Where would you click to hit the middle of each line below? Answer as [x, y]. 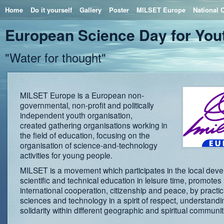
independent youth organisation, [76, 115]
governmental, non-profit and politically [87, 105]
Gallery [90, 10]
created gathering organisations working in [94, 125]
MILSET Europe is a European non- [82, 95]
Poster [119, 10]
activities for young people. [66, 155]
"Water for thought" [55, 57]
